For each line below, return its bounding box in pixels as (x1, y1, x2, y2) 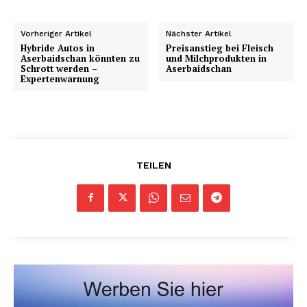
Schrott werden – (21, 62, 97, 75)
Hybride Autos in (21, 41, 95, 54)
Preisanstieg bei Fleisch (166, 41, 274, 54)
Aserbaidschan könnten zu (21, 51, 140, 64)
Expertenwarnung (21, 72, 99, 85)
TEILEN (136, 159, 171, 171)
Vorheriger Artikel (21, 28, 92, 38)
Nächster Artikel (166, 28, 232, 38)
